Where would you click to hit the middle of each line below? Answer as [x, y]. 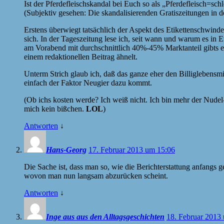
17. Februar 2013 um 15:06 [132, 149]
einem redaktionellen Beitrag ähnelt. [81, 56]
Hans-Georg [66, 149]
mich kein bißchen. [55, 108]
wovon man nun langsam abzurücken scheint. [96, 175]
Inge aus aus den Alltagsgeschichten [105, 216]
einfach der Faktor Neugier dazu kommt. [88, 82]
